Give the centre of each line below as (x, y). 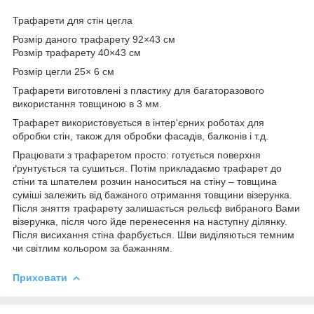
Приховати (40, 277)
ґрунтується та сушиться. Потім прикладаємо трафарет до (147, 168)
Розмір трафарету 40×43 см (77, 52)
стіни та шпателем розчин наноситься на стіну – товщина (145, 181)
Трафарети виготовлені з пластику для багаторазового (138, 90)
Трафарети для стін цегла (73, 20)
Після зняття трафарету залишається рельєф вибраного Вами (156, 208)
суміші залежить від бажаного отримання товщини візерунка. (152, 194)
